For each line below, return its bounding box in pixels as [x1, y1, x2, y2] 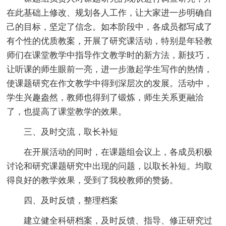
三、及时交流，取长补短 [24, 127, 119, 137]
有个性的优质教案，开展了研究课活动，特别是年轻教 [7, 36, 213, 46]
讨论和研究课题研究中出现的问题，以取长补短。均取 [7, 161, 213, 171]
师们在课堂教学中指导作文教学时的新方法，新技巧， [7, 50, 213, 60]
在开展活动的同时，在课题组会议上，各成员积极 [24, 147, 213, 157]
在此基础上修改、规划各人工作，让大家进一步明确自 [7, 8, 213, 18]
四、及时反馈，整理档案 [24, 195, 119, 205]
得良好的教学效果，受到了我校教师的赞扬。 [7, 175, 179, 185]
